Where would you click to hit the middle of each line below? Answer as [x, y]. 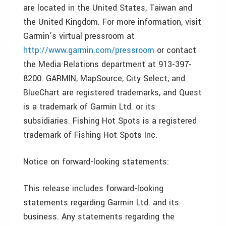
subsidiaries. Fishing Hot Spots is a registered [110, 121]
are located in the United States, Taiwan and [108, 8]
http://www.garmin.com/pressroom [89, 50]
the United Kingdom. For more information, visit [112, 22]
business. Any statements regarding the [99, 217]
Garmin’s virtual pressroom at [79, 36]
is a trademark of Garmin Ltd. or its [89, 107]
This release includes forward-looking [93, 188]
